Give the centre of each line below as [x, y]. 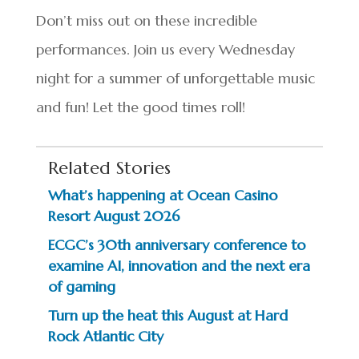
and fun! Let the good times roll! [140, 107]
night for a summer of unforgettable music [175, 78]
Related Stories [109, 168]
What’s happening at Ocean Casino [162, 195]
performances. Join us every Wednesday [165, 49]
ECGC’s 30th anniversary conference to [176, 245]
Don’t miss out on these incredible [146, 20]
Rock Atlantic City [105, 336]
